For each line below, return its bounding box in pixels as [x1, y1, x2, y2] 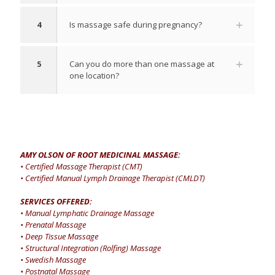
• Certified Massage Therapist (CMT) [20, 160, 142, 172]
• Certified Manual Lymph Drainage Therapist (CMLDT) [20, 172, 205, 184]
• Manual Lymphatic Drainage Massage [20, 207, 154, 219]
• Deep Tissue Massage [20, 230, 98, 242]
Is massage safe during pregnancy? [69, 18, 202, 30]
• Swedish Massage [20, 254, 86, 265]
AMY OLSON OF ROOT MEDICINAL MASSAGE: [20, 149, 180, 160]
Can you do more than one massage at [69, 58, 214, 69]
